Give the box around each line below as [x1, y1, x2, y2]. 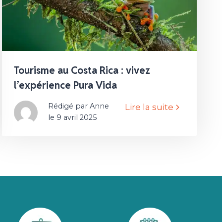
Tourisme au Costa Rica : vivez [14, 64, 151, 77]
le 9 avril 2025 [48, 113, 97, 122]
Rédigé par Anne [48, 102, 110, 111]
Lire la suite [125, 102, 174, 112]
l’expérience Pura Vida [14, 79, 117, 92]
